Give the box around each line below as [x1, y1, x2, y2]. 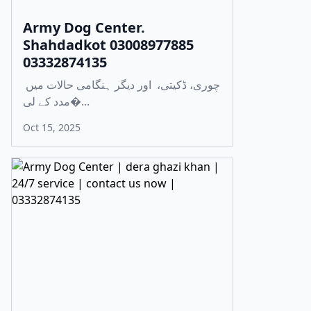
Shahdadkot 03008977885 [23, 35, 194, 54]
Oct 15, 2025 [23, 121, 81, 134]
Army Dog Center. [23, 18, 145, 37]
